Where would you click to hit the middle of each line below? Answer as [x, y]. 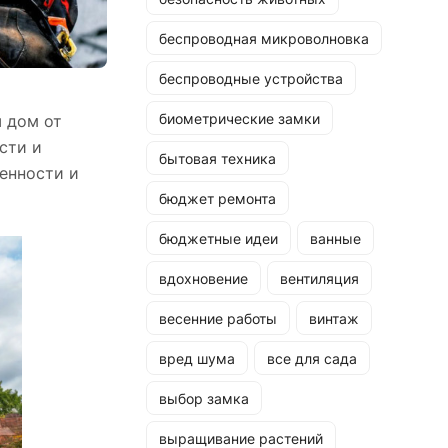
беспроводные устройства [251, 78]
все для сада [312, 358]
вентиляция [319, 278]
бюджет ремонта [217, 198]
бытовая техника [217, 158]
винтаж [334, 318]
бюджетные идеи [218, 238]
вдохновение [203, 278]
